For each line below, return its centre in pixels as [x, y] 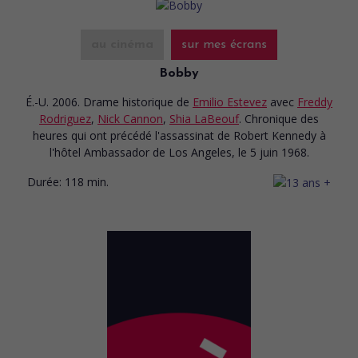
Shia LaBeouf [204, 118]
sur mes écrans [224, 44]
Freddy [315, 101]
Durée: [44, 181]
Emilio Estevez [230, 101]
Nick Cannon [130, 118]
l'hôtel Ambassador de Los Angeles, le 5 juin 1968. [179, 152]
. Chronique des [279, 118]
